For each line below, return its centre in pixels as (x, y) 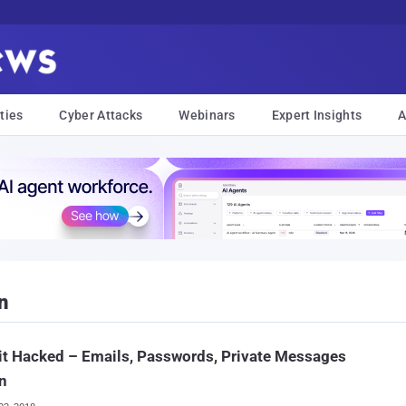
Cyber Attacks (101, 115)
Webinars (207, 115)
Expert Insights (317, 115)
